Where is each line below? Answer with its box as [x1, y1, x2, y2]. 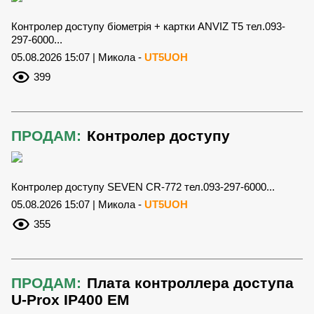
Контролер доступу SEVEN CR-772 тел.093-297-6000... [11, 181, 275, 193]
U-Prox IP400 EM [11, 292, 130, 308]
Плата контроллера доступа [87, 275, 294, 292]
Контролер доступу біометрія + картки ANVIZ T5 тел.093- [11, 20, 285, 33]
